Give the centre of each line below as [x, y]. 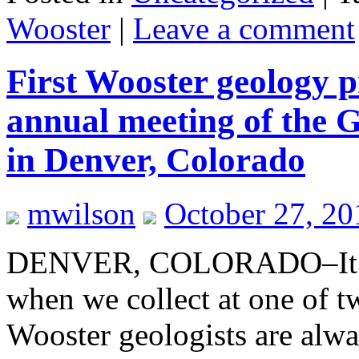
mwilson [81, 214]
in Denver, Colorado [156, 160]
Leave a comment [244, 28]
